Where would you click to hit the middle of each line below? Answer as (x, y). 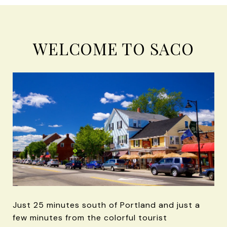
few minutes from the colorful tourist (90, 217)
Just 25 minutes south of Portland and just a (106, 205)
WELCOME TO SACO (113, 48)
